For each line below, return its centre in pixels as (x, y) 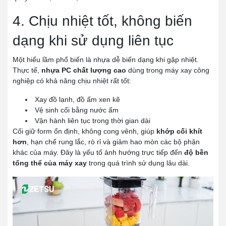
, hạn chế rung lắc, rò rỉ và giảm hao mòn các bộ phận (113, 142)
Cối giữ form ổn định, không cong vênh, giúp (84, 131)
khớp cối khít (179, 131)
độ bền (196, 152)
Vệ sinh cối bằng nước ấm (77, 110)
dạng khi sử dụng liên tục (93, 40)
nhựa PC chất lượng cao (84, 70)
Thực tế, (27, 70)
